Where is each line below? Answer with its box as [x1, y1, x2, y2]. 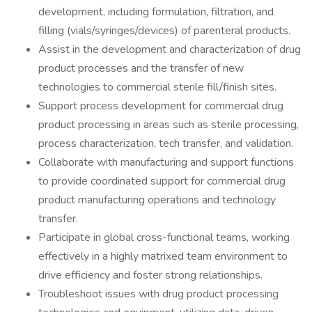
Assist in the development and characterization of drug [38, 42, 301, 57]
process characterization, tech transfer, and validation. [38, 136, 293, 151]
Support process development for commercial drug [38, 98, 283, 114]
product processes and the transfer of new [38, 61, 244, 76]
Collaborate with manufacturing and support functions [38, 155, 294, 170]
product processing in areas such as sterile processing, [38, 117, 299, 132]
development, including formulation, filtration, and [38, 4, 274, 19]
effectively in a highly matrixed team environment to [38, 249, 288, 264]
